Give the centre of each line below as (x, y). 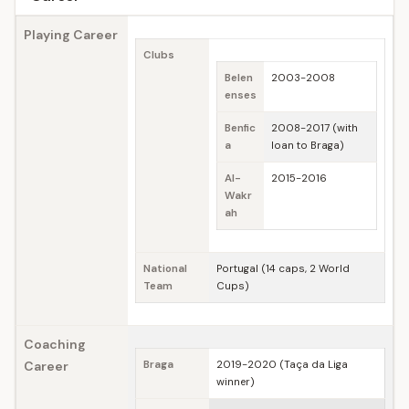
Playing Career (71, 35)
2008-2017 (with (315, 128)
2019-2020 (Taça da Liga (282, 365)
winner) (236, 382)
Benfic (240, 128)
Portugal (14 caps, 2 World (283, 269)
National (165, 269)
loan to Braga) (308, 146)
